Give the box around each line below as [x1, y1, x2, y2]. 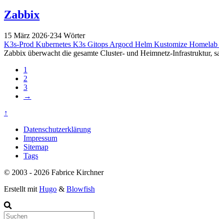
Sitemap [23, 142, 48, 151]
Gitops [88, 40, 109, 48]
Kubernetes [36, 40, 73, 48]
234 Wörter [50, 31, 85, 40]
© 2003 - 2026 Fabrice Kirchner [4, 168, 104, 176]
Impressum [23, 133, 57, 142]
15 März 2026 [4, 31, 47, 40]
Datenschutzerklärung [23, 125, 91, 133]
